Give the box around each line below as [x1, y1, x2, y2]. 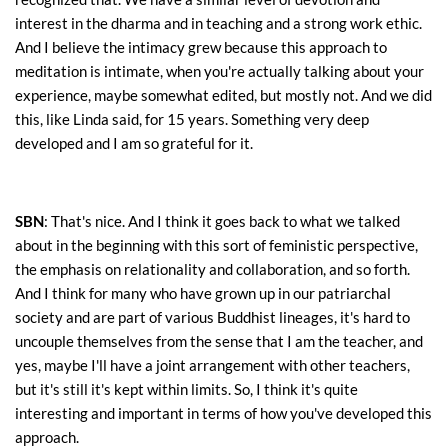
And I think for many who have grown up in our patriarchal [15, 284, 391, 303]
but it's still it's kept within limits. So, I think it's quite [15, 380, 358, 399]
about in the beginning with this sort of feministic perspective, [15, 236, 418, 255]
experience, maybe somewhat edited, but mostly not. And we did [15, 86, 432, 105]
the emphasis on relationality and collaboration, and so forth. [15, 260, 410, 279]
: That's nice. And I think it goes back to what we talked [44, 212, 400, 231]
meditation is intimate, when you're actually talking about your [15, 62, 424, 81]
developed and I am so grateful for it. [15, 134, 253, 153]
